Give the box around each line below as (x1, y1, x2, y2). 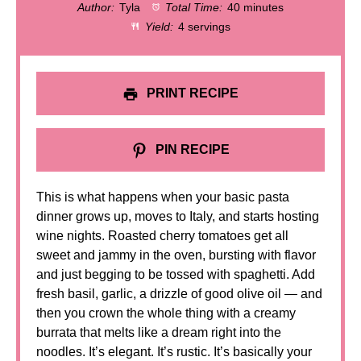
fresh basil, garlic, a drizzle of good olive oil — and (36, 287, 322, 301)
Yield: (142, 20, 174, 33)
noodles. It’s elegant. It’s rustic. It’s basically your (36, 345, 312, 359)
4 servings (177, 20, 230, 33)
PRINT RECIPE (143, 86, 239, 100)
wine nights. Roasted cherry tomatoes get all (36, 229, 288, 243)
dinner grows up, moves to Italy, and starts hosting (36, 210, 319, 223)
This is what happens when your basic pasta (36, 190, 289, 204)
